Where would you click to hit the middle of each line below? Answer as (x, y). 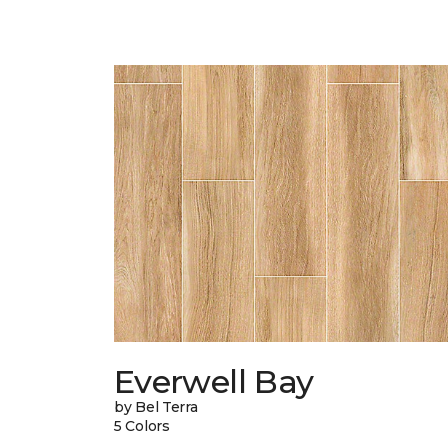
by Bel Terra (156, 407)
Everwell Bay (214, 382)
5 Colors (142, 426)
